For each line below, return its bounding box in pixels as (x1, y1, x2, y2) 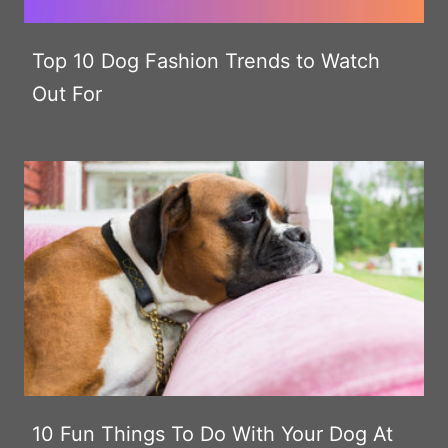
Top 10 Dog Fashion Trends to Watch (32, 48, 380, 73)
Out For (32, 81, 102, 106)
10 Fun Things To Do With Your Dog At (32, 421, 393, 446)
